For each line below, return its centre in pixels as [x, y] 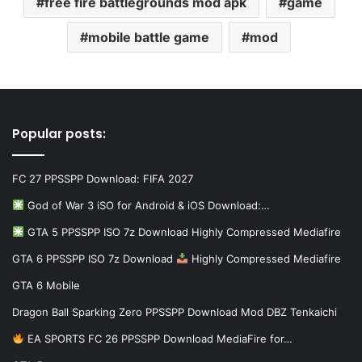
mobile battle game [149, 37]
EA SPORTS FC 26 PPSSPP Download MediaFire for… [158, 338]
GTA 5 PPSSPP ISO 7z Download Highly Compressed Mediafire [182, 232]
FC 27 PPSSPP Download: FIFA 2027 [103, 178]
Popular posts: [59, 133]
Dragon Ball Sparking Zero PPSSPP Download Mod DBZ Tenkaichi [175, 311]
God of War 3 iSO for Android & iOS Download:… [147, 205]
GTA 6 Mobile [46, 285]
